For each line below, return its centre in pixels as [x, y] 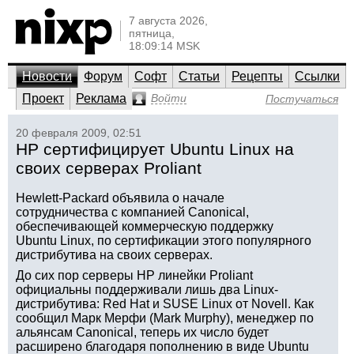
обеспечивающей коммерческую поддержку [145, 226]
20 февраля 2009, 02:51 [79, 133]
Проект [43, 98]
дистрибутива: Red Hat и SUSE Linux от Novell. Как [165, 304]
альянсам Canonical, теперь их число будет [142, 332]
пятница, [152, 33]
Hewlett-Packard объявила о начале [120, 198]
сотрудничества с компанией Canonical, [132, 212]
